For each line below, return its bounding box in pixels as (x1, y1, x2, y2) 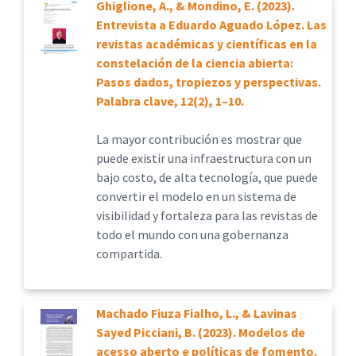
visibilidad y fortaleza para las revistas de (95, 207, 318, 223)
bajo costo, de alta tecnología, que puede (95, 169, 318, 185)
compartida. (95, 246, 162, 261)
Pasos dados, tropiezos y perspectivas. (95, 74, 321, 90)
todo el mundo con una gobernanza (95, 226, 288, 242)
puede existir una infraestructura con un (95, 150, 311, 166)
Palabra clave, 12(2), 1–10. (95, 93, 244, 109)
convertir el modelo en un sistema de (95, 188, 296, 204)
